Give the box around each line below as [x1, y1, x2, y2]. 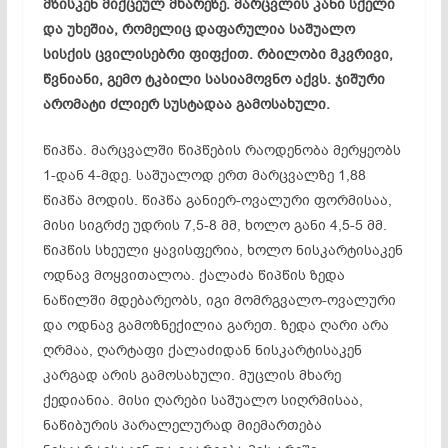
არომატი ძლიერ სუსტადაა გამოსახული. [42, 94, 330, 114]
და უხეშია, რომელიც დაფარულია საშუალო [42, 19, 355, 39]
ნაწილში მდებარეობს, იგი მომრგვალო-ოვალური [42, 290, 396, 310]
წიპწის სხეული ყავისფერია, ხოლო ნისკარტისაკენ [42, 240, 403, 260]
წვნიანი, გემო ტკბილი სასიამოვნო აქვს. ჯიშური [42, 69, 385, 89]
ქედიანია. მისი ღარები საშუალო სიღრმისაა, [42, 390, 363, 410]
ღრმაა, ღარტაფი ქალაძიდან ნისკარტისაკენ [42, 340, 362, 360]
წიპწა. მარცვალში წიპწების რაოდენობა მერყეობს [42, 140, 401, 160]
